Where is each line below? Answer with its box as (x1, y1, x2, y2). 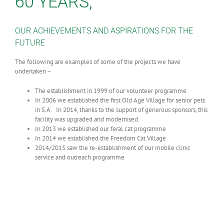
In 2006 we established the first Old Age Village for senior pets (35, 95, 205, 104)
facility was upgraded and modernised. (35, 114, 139, 123)
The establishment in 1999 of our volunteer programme (35, 86, 186, 95)
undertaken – (15, 66, 51, 75)
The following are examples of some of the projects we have (15, 57, 180, 66)
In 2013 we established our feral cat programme (35, 124, 166, 133)
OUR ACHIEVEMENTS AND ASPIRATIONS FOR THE (15, 25, 193, 35)
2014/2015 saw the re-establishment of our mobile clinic (35, 143, 190, 152)
